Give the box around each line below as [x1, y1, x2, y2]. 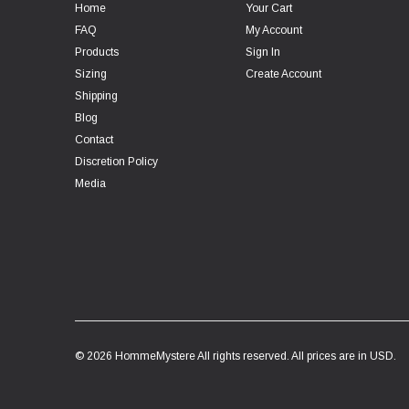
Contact [75, 133, 113, 147]
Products [75, 46, 119, 59]
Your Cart [245, 2, 292, 16]
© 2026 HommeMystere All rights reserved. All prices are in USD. [75, 350, 396, 363]
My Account [245, 24, 302, 37]
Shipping [75, 89, 118, 103]
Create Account [245, 68, 321, 81]
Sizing [75, 68, 107, 81]
